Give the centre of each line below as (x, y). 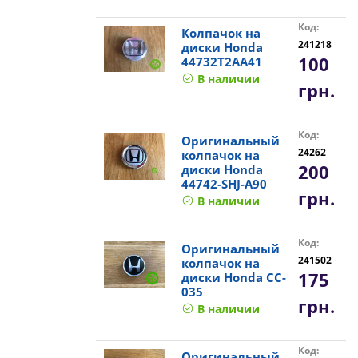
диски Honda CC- (233, 277)
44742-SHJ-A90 (224, 183)
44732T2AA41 (221, 61)
